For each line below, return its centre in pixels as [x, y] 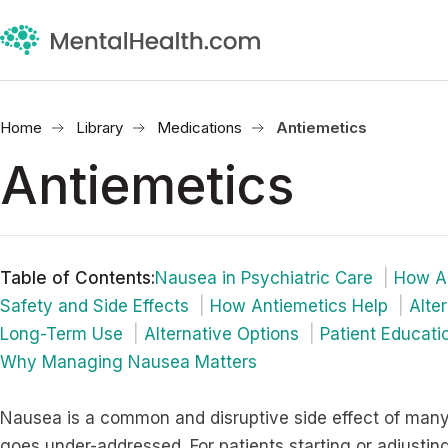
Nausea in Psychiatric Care [264, 278]
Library [99, 127]
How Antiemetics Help [299, 306]
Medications [199, 127]
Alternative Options [221, 334]
